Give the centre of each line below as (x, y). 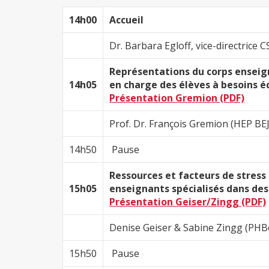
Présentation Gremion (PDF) (177, 98)
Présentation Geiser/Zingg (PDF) (188, 202)
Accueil (126, 20)
